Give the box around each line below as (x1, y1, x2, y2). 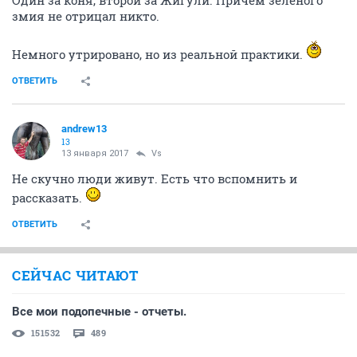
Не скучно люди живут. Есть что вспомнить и (12, 171, 297, 186)
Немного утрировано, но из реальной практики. (12, 46, 306, 62)
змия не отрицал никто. (12, 8, 159, 24)
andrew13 (61, 123, 107, 135)
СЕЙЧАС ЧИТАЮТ (12, 266, 139, 284)
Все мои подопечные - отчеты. (12, 304, 186, 319)
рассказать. (12, 190, 85, 206)
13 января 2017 (61, 148, 128, 159)
